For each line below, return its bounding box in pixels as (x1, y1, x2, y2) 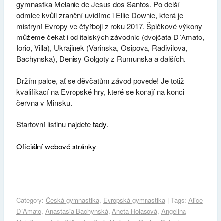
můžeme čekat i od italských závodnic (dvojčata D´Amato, (16, 32, 204, 42)
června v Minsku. (16, 97, 72, 108)
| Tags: (165, 195, 188, 205)
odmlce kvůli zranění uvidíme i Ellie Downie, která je (16, 10, 183, 21)
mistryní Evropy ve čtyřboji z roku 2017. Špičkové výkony (16, 21, 202, 32)
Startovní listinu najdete (16, 119, 93, 130)
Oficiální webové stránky (16, 141, 96, 151)
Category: (16, 195, 46, 205)
